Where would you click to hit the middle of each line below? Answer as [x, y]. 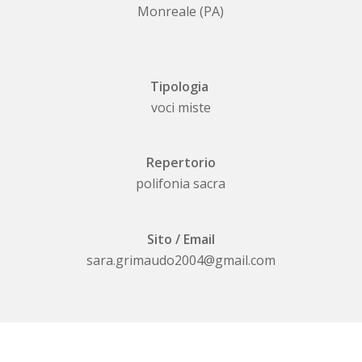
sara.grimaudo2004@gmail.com [181, 260]
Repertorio [181, 163]
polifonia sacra [181, 184]
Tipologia [181, 87]
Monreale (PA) [181, 11]
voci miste [181, 108]
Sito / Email [181, 239]
